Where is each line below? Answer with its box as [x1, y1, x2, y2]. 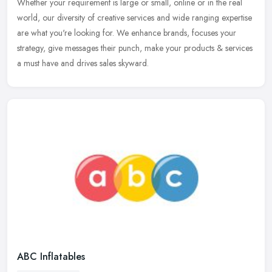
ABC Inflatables [17, 250, 85, 264]
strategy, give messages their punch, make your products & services [17, 41, 253, 54]
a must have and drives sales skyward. [17, 56, 149, 69]
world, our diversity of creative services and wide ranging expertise [17, 11, 252, 24]
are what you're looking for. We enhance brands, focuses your [17, 26, 236, 39]
